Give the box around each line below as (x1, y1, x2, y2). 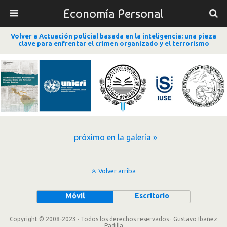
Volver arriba (98, 167, 136, 174)
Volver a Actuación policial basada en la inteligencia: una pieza (11, 32, 216, 40)
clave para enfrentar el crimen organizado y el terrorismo (18, 40, 209, 47)
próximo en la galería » (74, 132, 157, 142)
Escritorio (134, 191, 169, 200)
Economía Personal (63, 6, 164, 21)
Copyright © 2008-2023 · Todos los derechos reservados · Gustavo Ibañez (10, 215, 217, 222)
